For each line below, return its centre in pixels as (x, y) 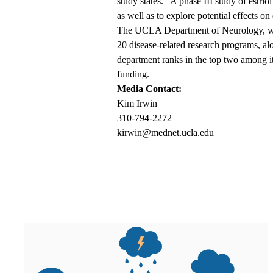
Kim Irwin (137, 104)
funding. (133, 74)
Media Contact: (149, 89)
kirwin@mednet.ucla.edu (165, 133)
